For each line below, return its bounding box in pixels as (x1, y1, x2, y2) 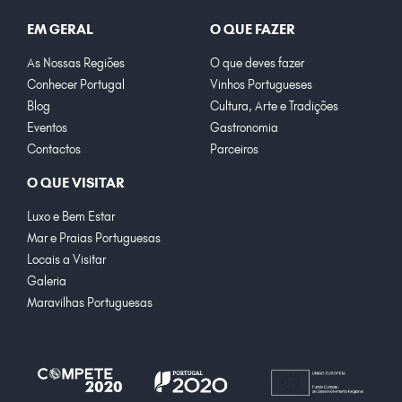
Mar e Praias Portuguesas (27, 230, 161, 245)
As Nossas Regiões (27, 55, 125, 70)
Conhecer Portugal (27, 76, 125, 92)
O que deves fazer (210, 55, 304, 70)
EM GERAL (27, 20, 93, 38)
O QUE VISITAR (27, 173, 125, 191)
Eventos (27, 119, 67, 135)
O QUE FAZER (210, 20, 295, 38)
